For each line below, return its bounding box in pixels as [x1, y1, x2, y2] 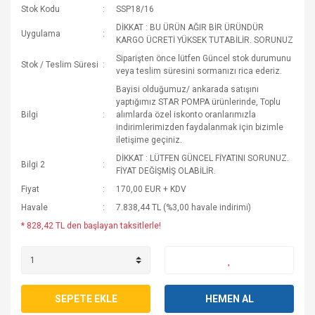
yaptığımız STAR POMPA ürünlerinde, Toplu [116, 97, 281, 107]
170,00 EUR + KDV [116, 184, 187, 194]
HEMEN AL [205, 292, 254, 304]
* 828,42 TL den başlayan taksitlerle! [21, 221, 161, 231]
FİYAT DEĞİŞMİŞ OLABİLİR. [116, 166, 217, 176]
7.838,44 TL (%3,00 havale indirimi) [116, 202, 252, 212]
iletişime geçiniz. [116, 135, 183, 145]
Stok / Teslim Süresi [21, 60, 98, 70]
